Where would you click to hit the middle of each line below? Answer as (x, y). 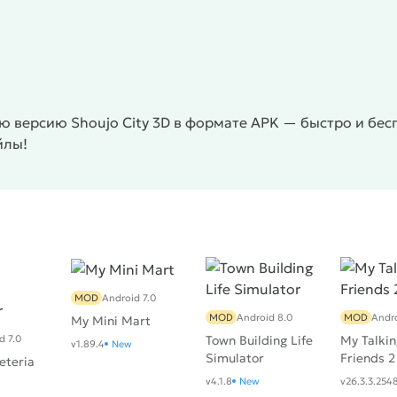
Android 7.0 (129, 298)
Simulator (235, 358)
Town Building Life (259, 340)
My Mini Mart (111, 321)
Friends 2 (368, 358)
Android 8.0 (265, 317)
